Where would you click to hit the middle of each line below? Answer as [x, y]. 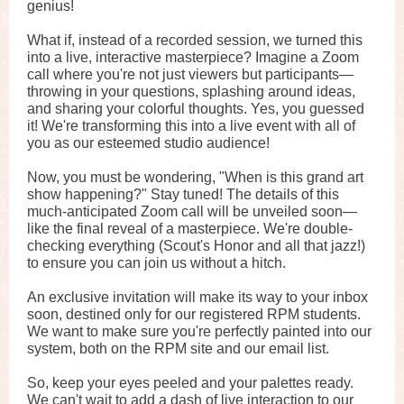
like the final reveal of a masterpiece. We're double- [190, 229]
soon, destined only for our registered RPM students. [194, 314]
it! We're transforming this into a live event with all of [191, 126]
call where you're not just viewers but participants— [190, 74]
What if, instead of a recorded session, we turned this [195, 40]
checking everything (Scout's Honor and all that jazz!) [196, 246]
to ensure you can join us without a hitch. [156, 263]
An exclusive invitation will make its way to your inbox [197, 297]
